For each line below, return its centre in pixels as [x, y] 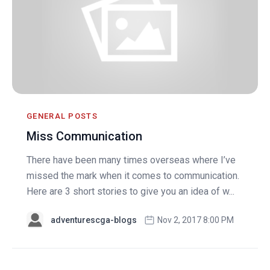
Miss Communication [84, 136]
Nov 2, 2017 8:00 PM [196, 220]
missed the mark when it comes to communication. [133, 175]
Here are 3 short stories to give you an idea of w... [130, 191]
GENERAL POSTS [62, 116]
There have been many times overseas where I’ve [131, 160]
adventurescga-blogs [94, 220]
